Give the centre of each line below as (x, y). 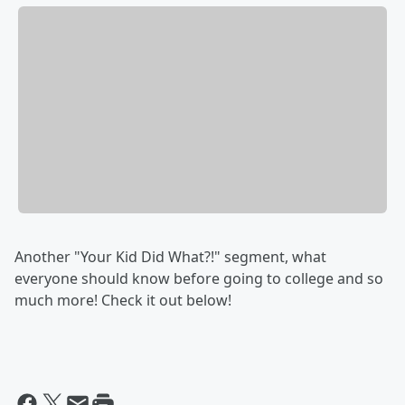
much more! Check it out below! (125, 301)
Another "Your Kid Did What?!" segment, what (170, 257)
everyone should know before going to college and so (199, 279)
